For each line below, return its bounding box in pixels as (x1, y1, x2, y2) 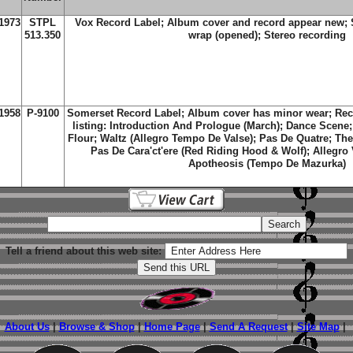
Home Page (143, 321, 200, 333)
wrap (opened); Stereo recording (188, 29, 346, 41)
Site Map (296, 321, 340, 333)
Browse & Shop (58, 321, 135, 333)
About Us (4, 321, 50, 333)
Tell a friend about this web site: (6, 245, 162, 257)
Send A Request (209, 321, 288, 333)
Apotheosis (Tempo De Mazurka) (188, 158, 346, 169)
